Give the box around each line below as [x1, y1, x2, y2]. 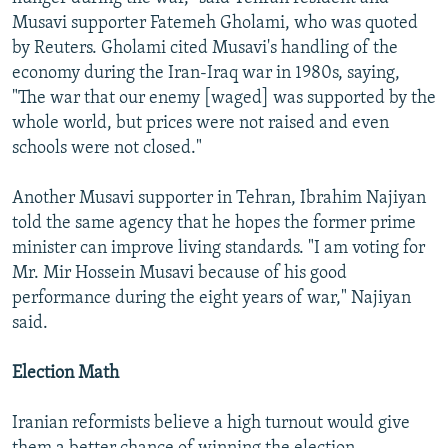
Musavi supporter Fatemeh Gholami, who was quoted [12, 14, 418, 34]
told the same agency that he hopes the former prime [12, 214, 416, 234]
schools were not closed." [12, 139, 202, 159]
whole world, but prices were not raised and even [12, 114, 389, 134]
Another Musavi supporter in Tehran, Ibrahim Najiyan [12, 189, 426, 209]
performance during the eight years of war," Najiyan [12, 289, 411, 309]
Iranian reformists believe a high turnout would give [12, 414, 410, 434]
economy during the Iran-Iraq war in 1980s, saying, [12, 64, 400, 84]
